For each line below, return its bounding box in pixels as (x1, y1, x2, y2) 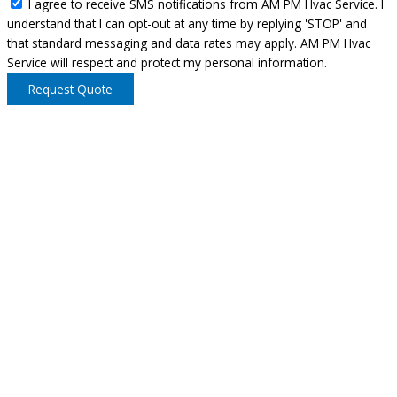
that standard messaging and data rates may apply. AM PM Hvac (7, 34, 370, 51)
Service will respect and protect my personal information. (7, 53, 327, 71)
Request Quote (28, 80, 113, 97)
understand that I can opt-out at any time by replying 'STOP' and (7, 14, 367, 32)
